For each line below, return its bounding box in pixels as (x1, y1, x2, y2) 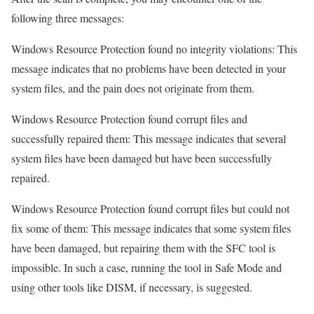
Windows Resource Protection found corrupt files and (11, 111, 247, 127)
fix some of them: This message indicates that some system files (11, 221, 291, 236)
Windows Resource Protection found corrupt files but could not (11, 201, 289, 217)
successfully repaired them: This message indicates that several (11, 131, 286, 146)
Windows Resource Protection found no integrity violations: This (11, 41, 297, 57)
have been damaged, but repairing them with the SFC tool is (11, 240, 275, 256)
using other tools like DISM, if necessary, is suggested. (11, 280, 252, 295)
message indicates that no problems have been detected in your (11, 61, 286, 76)
